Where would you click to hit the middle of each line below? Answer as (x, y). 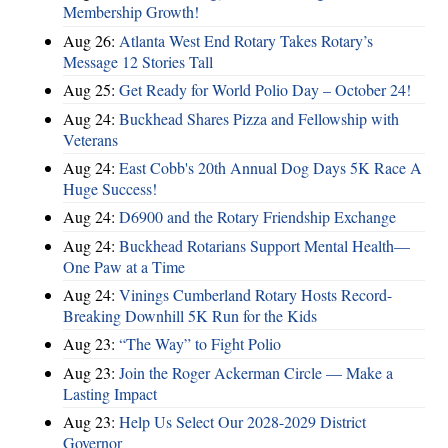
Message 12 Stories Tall (138, 61)
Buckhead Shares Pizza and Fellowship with (259, 118)
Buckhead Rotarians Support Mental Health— (264, 245)
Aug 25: (91, 90)
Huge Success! (110, 188)
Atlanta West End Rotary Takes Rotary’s (246, 40)
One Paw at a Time (124, 266)
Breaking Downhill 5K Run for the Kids (190, 316)
